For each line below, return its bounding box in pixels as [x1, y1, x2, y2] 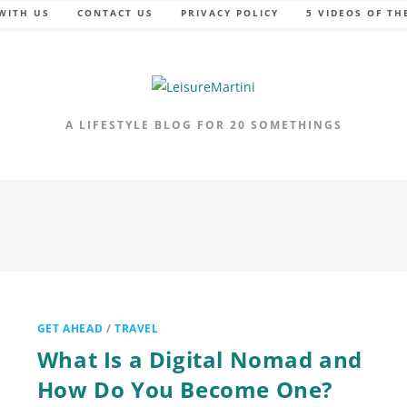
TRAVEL [114, 320, 159, 336]
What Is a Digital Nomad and [36, 343, 363, 374]
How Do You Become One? [36, 373, 333, 404]
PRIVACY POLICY [181, 6, 279, 19]
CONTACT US [77, 6, 154, 19]
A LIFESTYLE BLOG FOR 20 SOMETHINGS [65, 116, 342, 133]
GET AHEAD [36, 320, 104, 336]
